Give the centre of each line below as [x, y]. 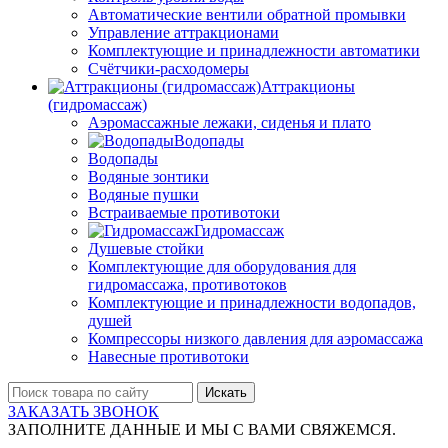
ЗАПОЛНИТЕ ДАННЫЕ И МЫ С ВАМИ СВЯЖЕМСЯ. [202, 430]
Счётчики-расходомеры [168, 69]
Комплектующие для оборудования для [222, 267]
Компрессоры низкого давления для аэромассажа [255, 339]
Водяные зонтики [148, 177]
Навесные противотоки [168, 357]
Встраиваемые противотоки [184, 213]
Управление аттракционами [183, 33]
